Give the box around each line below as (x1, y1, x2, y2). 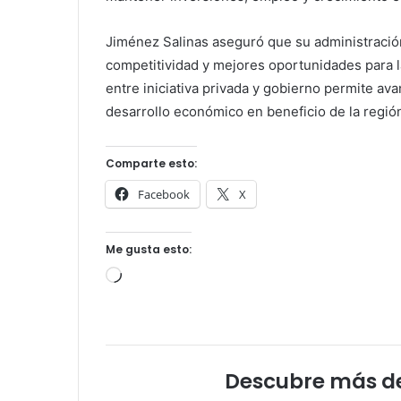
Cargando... (121, 269, 193, 286)
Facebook (138, 186, 190, 203)
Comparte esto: (106, 156, 197, 172)
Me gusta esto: (106, 242, 192, 258)
